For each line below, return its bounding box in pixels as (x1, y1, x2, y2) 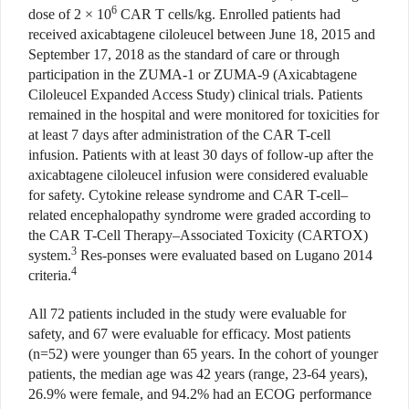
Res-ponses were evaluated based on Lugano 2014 (77, 247, 372, 264)
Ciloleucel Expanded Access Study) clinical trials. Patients (28, 87, 362, 103)
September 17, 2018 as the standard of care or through (28, 47, 340, 63)
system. (28, 247, 71, 264)
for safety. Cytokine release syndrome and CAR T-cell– (28, 187, 348, 204)
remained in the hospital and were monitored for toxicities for (28, 107, 379, 123)
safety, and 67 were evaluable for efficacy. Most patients (28, 326, 351, 342)
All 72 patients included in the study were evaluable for (28, 306, 346, 322)
